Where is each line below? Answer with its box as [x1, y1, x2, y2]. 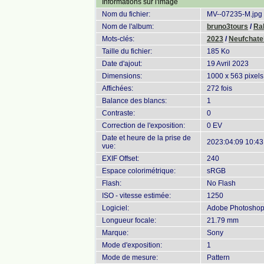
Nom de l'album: [102, 22, 154, 31]
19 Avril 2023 [207, 60, 249, 68]
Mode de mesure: [102, 253, 158, 262]
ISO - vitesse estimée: [102, 192, 171, 200]
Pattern [207, 253, 230, 262]
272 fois [207, 84, 232, 93]
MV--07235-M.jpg [207, 10, 262, 18]
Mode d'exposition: [102, 241, 162, 249]
